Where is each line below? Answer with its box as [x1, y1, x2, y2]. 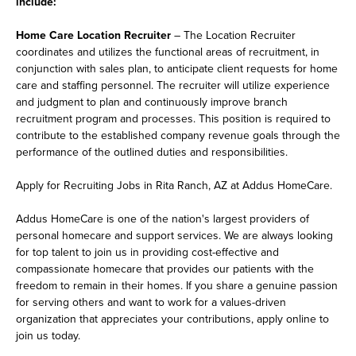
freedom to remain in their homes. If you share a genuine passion [16, 277, 338, 294]
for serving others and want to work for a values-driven [16, 294, 286, 311]
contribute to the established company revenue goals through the [16, 127, 340, 144]
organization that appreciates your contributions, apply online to [16, 311, 329, 327]
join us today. [16, 327, 80, 344]
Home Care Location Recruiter [16, 27, 171, 44]
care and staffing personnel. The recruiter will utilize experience [16, 77, 330, 94]
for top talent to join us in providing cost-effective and [16, 244, 279, 261]
